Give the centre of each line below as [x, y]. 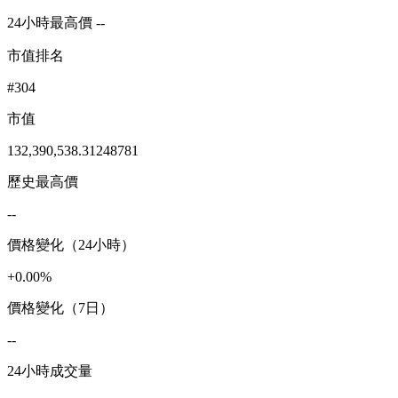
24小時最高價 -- [56, 22]
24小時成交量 [50, 370]
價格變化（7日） [60, 307]
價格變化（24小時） [71, 244]
